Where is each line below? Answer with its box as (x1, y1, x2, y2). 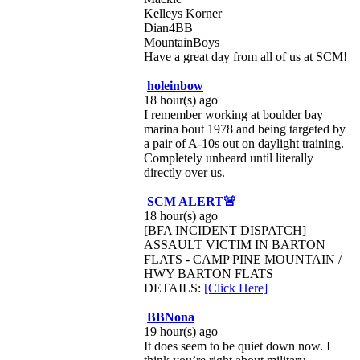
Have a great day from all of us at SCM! (144, 50, 347, 63)
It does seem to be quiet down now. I (144, 339, 330, 353)
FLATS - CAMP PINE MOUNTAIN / (144, 252, 342, 266)
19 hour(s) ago (144, 325, 218, 338)
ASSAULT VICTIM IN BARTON (144, 238, 325, 252)
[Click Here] (204, 281, 268, 295)
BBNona (147, 310, 194, 324)
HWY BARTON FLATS (144, 267, 273, 280)
